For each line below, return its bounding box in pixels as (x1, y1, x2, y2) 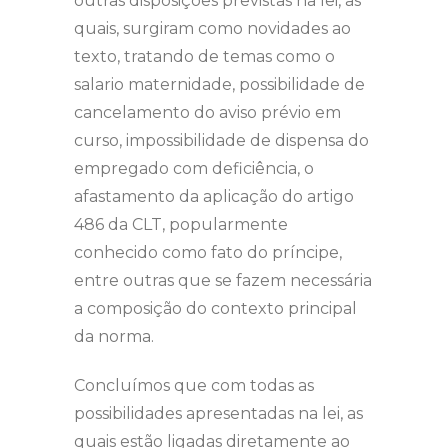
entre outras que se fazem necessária (74, 271, 372, 291)
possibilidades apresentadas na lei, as (74, 403, 363, 423)
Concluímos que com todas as (74, 375, 314, 395)
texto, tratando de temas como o (74, 47, 335, 67)
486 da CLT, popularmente (74, 215, 288, 235)
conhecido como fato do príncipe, (74, 243, 342, 263)
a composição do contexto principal (74, 299, 357, 319)
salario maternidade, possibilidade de (74, 75, 365, 95)
